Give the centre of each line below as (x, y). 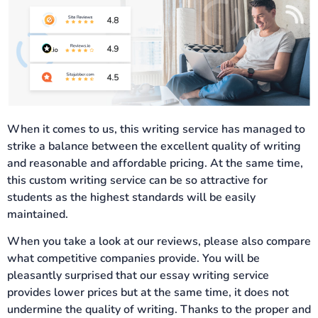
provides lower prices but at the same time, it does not (148, 292)
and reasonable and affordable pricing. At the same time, (155, 163)
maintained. (38, 214)
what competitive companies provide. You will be (133, 258)
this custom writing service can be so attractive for (137, 180)
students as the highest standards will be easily (131, 197)
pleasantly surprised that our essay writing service (138, 275)
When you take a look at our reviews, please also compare (159, 241)
